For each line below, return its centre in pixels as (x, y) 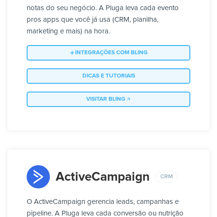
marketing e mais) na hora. (68, 31)
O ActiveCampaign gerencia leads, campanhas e (103, 202)
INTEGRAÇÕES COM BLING (111, 53)
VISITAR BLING (106, 100)
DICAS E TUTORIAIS (108, 76)
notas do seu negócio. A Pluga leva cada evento (103, 8)
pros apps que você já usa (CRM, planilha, (93, 20)
